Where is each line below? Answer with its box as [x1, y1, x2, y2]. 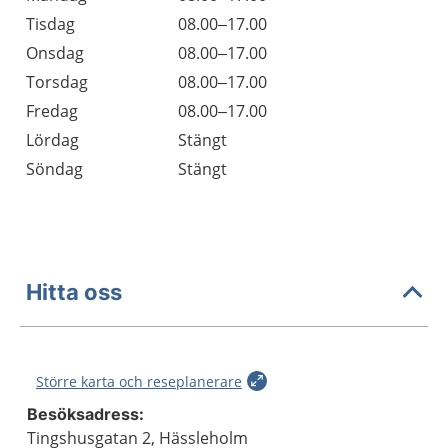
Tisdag [26, 13, 75, 35]
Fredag [26, 100, 78, 122]
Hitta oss [26, 278, 122, 305]
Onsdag [26, 42, 84, 64]
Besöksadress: [27, 404, 144, 424]
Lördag [26, 129, 79, 151]
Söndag [26, 158, 83, 180]
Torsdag [26, 71, 88, 93]
